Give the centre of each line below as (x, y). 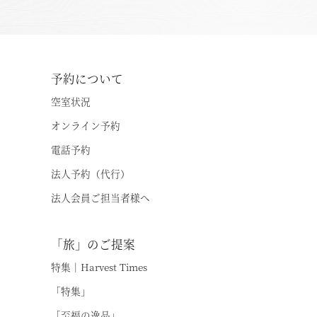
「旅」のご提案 (93, 244)
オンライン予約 (86, 125)
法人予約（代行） (91, 173)
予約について (87, 79)
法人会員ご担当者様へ (100, 197)
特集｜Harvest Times (99, 267)
